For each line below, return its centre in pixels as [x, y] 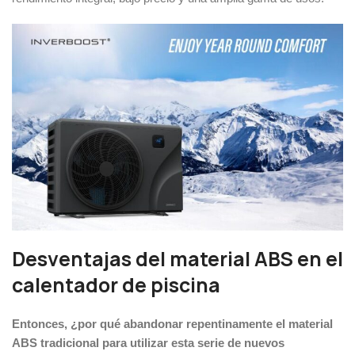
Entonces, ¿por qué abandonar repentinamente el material [172, 324]
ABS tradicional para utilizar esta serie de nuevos [148, 343]
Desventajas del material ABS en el [177, 260]
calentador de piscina [116, 286]
